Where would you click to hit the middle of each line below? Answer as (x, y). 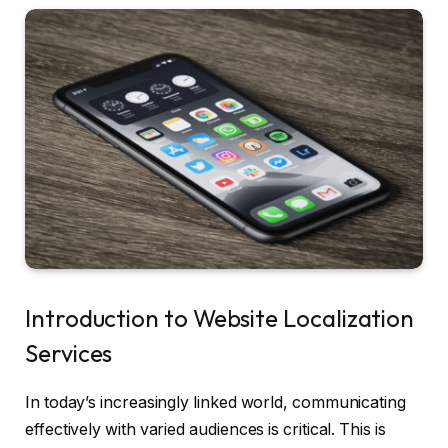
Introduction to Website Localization (220, 318)
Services (69, 353)
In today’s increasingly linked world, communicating (215, 403)
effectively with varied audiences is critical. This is (205, 430)
